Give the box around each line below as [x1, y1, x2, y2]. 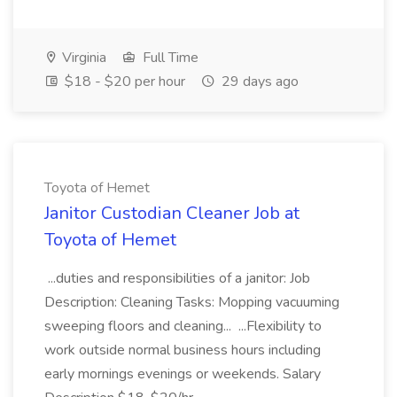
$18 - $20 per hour [61, 72, 185, 91]
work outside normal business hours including [44, 340, 321, 360]
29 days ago [218, 72, 299, 91]
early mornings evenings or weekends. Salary [44, 364, 321, 384]
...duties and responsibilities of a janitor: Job [44, 269, 310, 288]
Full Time [139, 48, 198, 67]
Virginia [58, 48, 106, 67]
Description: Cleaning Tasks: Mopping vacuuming [44, 292, 339, 312]
